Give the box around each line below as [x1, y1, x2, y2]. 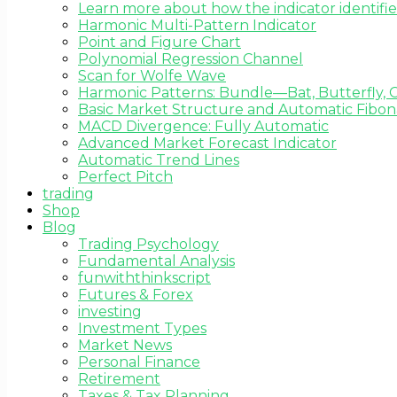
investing [78, 302, 142, 320]
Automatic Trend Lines [78, 151, 239, 168]
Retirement [78, 370, 160, 387]
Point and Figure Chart [78, 33, 241, 51]
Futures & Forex [78, 285, 193, 303]
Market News [78, 336, 172, 354]
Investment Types [78, 319, 206, 337]
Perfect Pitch [78, 167, 173, 185]
